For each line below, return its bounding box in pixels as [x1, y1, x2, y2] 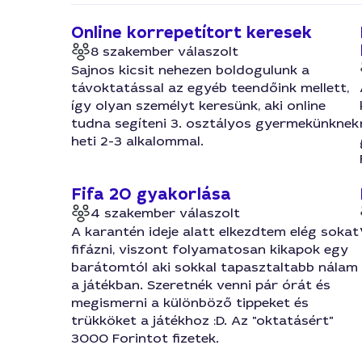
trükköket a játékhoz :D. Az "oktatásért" [71, 312, 334, 329]
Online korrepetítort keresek [71, 22, 312, 44]
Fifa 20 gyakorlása [71, 183, 231, 205]
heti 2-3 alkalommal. [71, 133, 204, 149]
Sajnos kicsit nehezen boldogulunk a [71, 61, 309, 78]
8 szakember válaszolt [90, 43, 238, 60]
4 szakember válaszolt [90, 204, 240, 221]
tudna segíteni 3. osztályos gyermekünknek [71, 115, 359, 132]
